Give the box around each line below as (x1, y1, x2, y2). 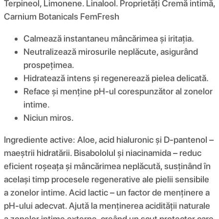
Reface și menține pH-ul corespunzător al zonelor (23, 86, 213, 96)
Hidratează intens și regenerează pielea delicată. (23, 72, 209, 83)
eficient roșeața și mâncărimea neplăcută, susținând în (4, 160, 211, 171)
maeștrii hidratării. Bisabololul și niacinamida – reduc (4, 147, 201, 158)
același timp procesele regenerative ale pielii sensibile (4, 174, 209, 184)
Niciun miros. (23, 112, 74, 123)
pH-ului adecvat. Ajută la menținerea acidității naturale (4, 200, 210, 211)
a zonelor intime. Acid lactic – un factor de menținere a (4, 187, 210, 197)
